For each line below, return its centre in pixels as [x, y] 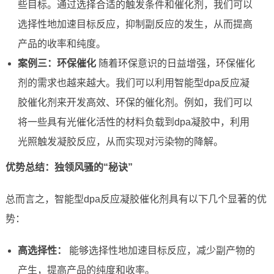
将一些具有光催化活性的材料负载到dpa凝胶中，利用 [133, 122]
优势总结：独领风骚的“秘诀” [69, 168]
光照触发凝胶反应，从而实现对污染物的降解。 [120, 142]
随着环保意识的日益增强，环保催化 [175, 64]
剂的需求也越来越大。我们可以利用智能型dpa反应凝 [133, 83]
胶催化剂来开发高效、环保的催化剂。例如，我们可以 [135, 103]
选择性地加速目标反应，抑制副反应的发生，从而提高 [135, 24]
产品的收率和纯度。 [61, 44]
